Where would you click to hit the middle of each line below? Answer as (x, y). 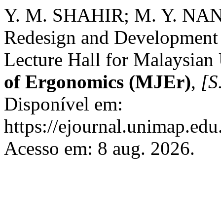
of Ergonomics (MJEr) (97, 82)
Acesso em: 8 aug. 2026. (99, 148)
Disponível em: (63, 104)
